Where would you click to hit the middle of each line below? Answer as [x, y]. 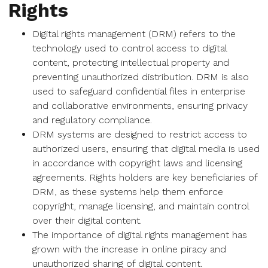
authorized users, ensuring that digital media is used [146, 149]
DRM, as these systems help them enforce [128, 192]
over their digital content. [87, 220]
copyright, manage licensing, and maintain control [141, 206]
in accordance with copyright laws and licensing [137, 163]
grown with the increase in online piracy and [129, 249]
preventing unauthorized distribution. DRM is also [141, 77]
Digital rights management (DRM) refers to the [134, 34]
